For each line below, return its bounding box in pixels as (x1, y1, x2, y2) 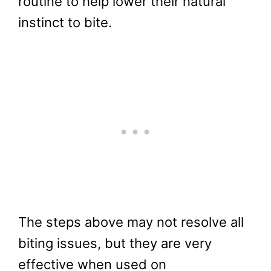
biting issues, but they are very (18, 235, 212, 252)
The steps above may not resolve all (18, 214, 244, 230)
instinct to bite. (18, 15, 116, 31)
